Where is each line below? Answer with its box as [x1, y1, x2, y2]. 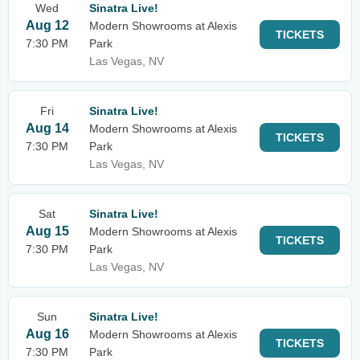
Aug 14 [25, 121, 69, 135]
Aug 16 [25, 327, 69, 341]
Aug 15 [25, 224, 69, 238]
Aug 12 [25, 18, 69, 32]
